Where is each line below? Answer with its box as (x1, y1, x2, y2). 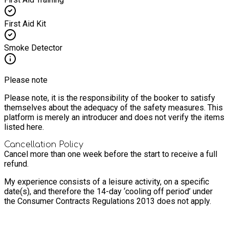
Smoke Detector (4, 42, 62, 53)
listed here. (4, 122, 44, 132)
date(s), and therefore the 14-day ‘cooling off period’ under (4, 186, 213, 196)
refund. (4, 158, 29, 169)
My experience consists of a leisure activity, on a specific (4, 176, 209, 187)
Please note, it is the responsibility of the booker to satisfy (4, 93, 215, 103)
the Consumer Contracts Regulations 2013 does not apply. (4, 196, 211, 206)
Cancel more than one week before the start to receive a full (4, 149, 217, 159)
